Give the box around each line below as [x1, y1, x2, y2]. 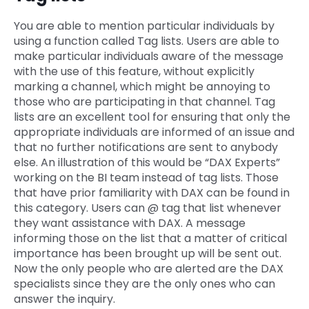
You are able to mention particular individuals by [14, 18, 275, 34]
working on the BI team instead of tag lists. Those [14, 170, 279, 186]
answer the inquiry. [14, 291, 115, 308]
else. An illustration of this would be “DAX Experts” [14, 154, 280, 171]
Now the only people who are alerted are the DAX [14, 261, 283, 277]
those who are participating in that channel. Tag [14, 94, 275, 110]
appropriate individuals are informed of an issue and [14, 124, 295, 141]
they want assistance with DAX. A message [14, 215, 246, 232]
